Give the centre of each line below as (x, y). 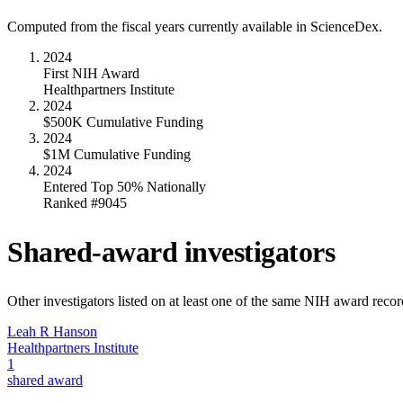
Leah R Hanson (52, 331)
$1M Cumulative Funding (117, 154)
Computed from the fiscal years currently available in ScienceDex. (195, 26)
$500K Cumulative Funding (123, 121)
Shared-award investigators (171, 252)
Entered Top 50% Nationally (125, 186)
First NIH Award (91, 73)
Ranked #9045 (85, 202)
